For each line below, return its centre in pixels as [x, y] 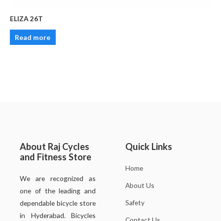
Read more [33, 37]
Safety [135, 203]
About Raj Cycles [55, 147]
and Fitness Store [55, 157]
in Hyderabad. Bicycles [58, 216]
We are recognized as [58, 179]
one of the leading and [58, 191]
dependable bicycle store [58, 203]
